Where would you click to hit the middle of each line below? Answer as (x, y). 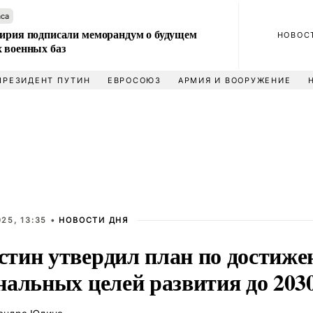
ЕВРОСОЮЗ (134, 80)
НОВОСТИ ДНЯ (94, 220)
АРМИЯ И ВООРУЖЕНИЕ (234, 80)
